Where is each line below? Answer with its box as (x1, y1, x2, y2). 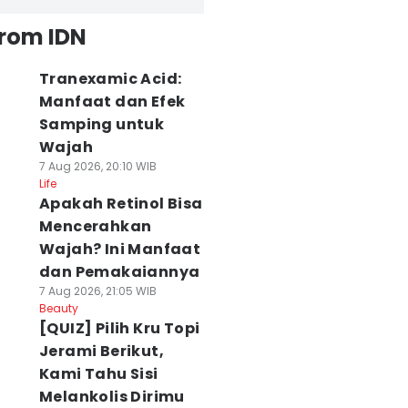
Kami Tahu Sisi (38, 363, 158, 384)
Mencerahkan (38, 216, 152, 237)
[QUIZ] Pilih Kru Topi (38, 318, 200, 339)
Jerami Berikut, (38, 341, 164, 362)
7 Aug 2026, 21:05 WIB (38, 283, 157, 299)
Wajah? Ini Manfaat (38, 239, 201, 260)
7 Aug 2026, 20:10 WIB (38, 158, 157, 174)
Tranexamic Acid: (38, 68, 182, 89)
